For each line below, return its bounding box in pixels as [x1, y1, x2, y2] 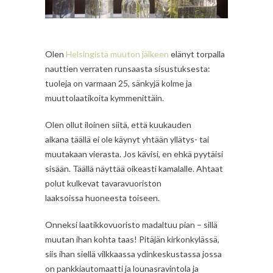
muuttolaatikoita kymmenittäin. [45, 92, 164, 103]
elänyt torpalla [169, 48, 225, 59]
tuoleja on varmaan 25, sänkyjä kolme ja [45, 77, 192, 88]
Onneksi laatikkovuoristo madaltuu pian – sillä [45, 219, 218, 230]
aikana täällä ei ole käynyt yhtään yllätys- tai [45, 133, 209, 144]
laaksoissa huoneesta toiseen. [45, 192, 160, 203]
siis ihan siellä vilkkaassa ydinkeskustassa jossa [45, 248, 222, 259]
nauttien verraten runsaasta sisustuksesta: [45, 63, 210, 74]
